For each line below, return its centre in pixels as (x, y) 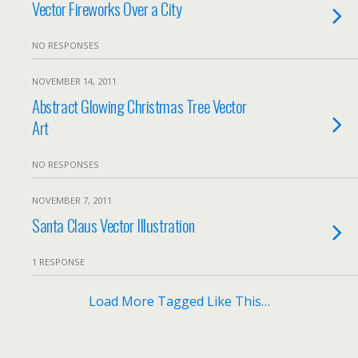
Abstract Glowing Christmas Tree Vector (139, 106)
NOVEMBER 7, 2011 (72, 200)
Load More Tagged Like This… (179, 301)
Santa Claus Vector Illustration (113, 225)
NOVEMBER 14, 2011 (74, 81)
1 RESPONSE (58, 262)
